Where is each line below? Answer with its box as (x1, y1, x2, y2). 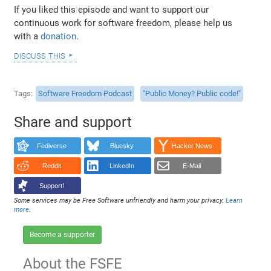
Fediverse (36, 142, 67, 150)
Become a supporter (30, 230, 96, 240)
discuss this (14, 48, 66, 62)
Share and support (14, 113, 132, 131)
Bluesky (109, 142, 134, 150)
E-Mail (183, 162, 201, 170)
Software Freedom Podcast (38, 89, 132, 99)
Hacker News (171, 142, 212, 150)
